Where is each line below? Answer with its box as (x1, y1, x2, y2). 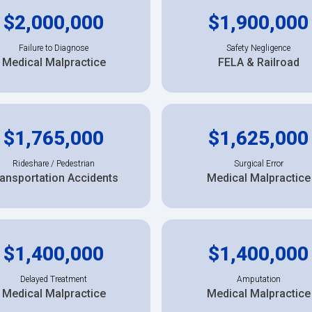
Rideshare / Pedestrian (13, 158, 95, 169)
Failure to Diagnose (19, 42, 88, 53)
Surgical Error (233, 158, 283, 169)
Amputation (236, 274, 281, 284)
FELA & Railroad (217, 55, 299, 69)
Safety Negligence (226, 42, 290, 53)
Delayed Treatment (20, 274, 87, 284)
